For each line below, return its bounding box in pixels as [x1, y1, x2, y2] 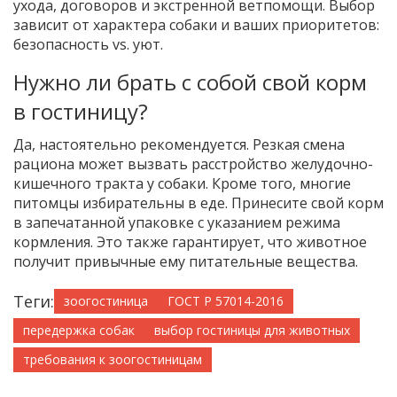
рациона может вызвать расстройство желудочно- [13, 154, 373, 175]
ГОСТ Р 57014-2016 [167, 292, 284, 310]
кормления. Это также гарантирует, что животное [13, 232, 367, 253]
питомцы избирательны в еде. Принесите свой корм [13, 193, 384, 214]
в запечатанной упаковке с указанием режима [13, 213, 340, 233]
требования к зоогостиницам [23, 351, 202, 369]
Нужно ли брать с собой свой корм [13, 67, 367, 97]
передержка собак [23, 322, 135, 339]
